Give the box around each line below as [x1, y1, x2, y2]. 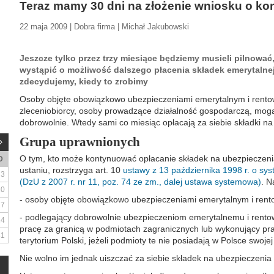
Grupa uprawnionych [20, 135, 140, 149]
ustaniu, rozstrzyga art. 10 [20, 165, 123, 175]
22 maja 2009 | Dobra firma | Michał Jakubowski [20, 22, 189, 31]
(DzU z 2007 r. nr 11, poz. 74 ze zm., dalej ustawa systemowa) [20, 177, 261, 187]
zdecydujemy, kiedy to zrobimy [20, 76, 148, 86]
